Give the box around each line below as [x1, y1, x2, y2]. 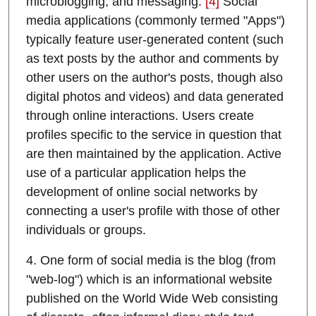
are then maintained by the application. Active [26, 147, 281, 162]
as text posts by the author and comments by [26, 51, 279, 66]
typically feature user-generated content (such [26, 32, 284, 47]
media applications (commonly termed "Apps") [26, 13, 285, 28]
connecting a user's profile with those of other [26, 204, 280, 219]
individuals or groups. [26, 223, 146, 238]
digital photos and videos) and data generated [26, 90, 284, 104]
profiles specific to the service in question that [26, 128, 281, 142]
